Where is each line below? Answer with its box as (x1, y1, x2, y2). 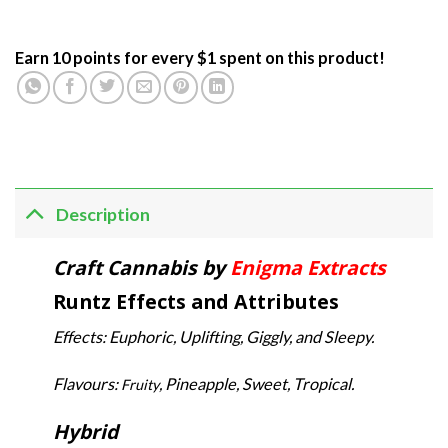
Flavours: (52, 374, 121, 394)
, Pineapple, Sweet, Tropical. (158, 374, 354, 394)
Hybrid (52, 417, 118, 445)
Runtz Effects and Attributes (52, 288, 339, 316)
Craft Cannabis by (52, 253, 230, 281)
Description (56, 202, 151, 225)
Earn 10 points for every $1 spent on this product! (15, 47, 385, 67)
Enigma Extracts (229, 253, 386, 281)
